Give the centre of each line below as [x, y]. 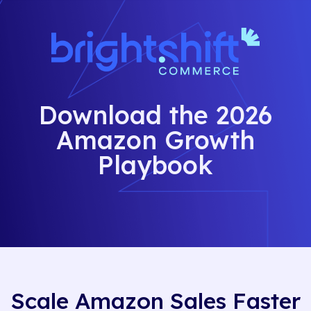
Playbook [155, 165]
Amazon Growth [155, 140]
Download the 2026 [155, 115]
